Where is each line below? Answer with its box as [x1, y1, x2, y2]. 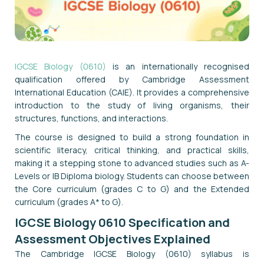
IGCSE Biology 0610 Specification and [15, 214, 230, 230]
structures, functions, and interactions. [15, 112, 168, 124]
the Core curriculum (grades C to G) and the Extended [15, 183, 249, 194]
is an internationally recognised [113, 60, 250, 72]
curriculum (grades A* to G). [15, 196, 123, 207]
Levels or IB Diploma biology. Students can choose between [15, 170, 249, 181]
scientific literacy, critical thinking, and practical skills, [15, 144, 249, 156]
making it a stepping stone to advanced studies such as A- [15, 157, 249, 169]
